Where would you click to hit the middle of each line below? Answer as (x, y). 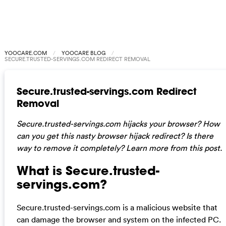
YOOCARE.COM (25, 53)
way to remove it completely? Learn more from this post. (119, 148)
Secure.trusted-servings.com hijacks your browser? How (118, 123)
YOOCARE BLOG (83, 53)
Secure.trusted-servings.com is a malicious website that (117, 207)
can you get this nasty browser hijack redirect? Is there (115, 135)
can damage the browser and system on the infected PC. (119, 219)
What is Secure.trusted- (88, 170)
